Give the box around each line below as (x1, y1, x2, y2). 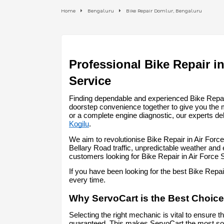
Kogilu (69, 120, 89, 128)
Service (69, 74, 111, 87)
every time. (69, 175, 105, 184)
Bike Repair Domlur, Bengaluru (126, 7, 202, 14)
